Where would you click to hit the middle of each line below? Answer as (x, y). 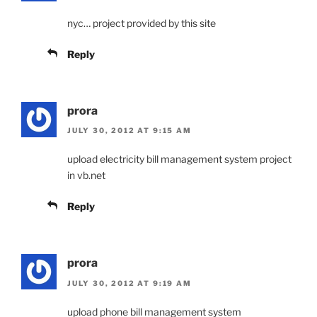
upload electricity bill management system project (179, 159)
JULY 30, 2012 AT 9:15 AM (129, 131)
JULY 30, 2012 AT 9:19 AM (129, 283)
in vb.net (86, 175)
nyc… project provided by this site (142, 23)
